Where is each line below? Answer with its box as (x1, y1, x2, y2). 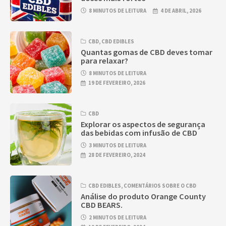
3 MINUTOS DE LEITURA (89, 142, 147, 149)
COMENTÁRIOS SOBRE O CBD (124, 182, 197, 189)
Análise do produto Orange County (81, 191, 206, 202)
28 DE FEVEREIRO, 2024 (88, 151, 146, 159)
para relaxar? (81, 55, 129, 66)
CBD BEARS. (81, 200, 123, 210)
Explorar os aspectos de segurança (81, 119, 206, 130)
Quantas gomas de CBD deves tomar (81, 47, 213, 58)
